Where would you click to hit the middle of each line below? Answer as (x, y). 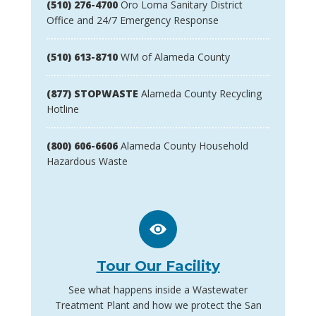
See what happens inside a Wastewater (158, 290)
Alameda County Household (183, 146)
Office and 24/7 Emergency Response (133, 20)
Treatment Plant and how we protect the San (158, 305)
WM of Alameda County (174, 57)
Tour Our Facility (158, 266)
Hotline (63, 109)
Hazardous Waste (87, 162)
